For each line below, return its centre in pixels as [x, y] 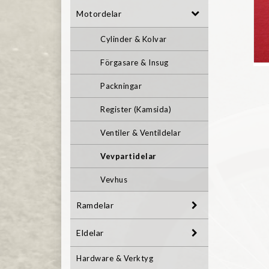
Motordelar [99, 13]
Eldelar [90, 232]
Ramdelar [95, 205]
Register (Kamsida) [136, 110]
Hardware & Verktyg [115, 258]
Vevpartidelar [128, 156]
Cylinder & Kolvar [134, 39]
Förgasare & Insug [134, 63]
